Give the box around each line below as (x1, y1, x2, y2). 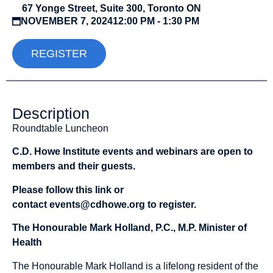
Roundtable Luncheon (12, 123, 108, 133)
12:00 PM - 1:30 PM (113, 16, 199, 26)
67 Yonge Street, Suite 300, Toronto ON (22, 3, 201, 13)
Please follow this (12, 184, 95, 195)
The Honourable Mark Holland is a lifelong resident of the (12, 260, 258, 271)
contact (12, 199, 49, 210)
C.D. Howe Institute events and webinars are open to (12, 146, 253, 157)
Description (12, 105, 90, 122)
